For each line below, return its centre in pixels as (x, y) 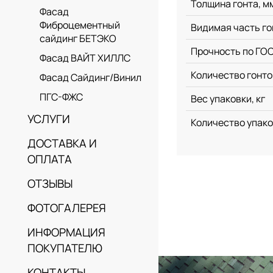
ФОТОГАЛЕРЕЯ (67, 208)
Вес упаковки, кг (228, 99)
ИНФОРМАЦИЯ (66, 232)
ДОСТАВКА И (62, 144)
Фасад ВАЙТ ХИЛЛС (85, 58)
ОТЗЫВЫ (50, 184)
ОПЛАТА (50, 159)
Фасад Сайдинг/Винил (90, 78)
